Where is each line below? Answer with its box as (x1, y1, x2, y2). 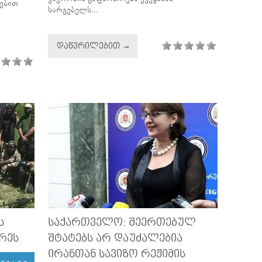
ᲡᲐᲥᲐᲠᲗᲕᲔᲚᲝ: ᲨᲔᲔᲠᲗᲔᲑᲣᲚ (48, 215, 196, 229)
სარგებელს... (48, 5, 98, 15)
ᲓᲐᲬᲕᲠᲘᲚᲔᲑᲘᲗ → (57, 40, 130, 51)
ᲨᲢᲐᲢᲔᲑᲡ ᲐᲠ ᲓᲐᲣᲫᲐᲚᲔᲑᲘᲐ (48, 231, 182, 245)
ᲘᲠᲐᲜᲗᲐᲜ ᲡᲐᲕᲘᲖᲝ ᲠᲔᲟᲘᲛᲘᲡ (48, 247, 185, 261)
